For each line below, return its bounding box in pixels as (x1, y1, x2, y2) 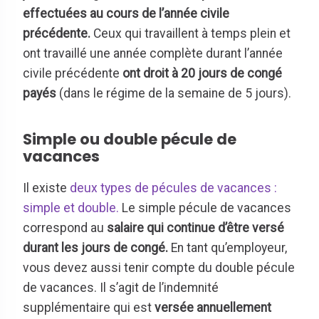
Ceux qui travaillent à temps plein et (90, 26, 291, 41)
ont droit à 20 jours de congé (122, 66, 282, 81)
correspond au (23, 220, 107, 235)
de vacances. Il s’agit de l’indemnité (23, 280, 219, 295)
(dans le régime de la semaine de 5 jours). (56, 86, 291, 101)
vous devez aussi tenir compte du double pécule (23, 260, 295, 275)
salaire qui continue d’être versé (107, 220, 284, 235)
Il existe (23, 180, 70, 195)
